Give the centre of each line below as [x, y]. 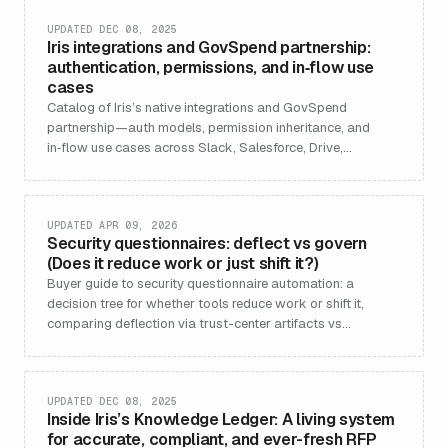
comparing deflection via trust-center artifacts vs [194, 323]
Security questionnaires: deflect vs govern [207, 243]
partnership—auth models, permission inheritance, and [208, 127]
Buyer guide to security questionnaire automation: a [200, 283]
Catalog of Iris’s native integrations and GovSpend [197, 107]
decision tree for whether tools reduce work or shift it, [205, 303]
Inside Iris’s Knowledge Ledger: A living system [221, 419]
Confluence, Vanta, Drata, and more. [153, 167]
